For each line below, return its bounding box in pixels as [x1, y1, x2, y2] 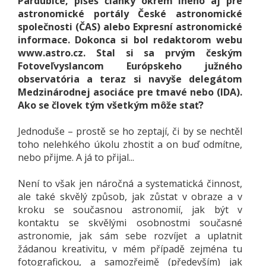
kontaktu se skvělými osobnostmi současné [18, 216, 242, 229]
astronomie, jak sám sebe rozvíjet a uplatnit [18, 229, 242, 242]
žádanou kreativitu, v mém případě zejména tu [18, 242, 242, 255]
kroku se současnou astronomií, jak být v [18, 202, 242, 216]
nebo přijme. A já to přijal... [18, 150, 134, 164]
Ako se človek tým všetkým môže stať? [18, 98, 204, 112]
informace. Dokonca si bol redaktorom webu [18, 33, 242, 46]
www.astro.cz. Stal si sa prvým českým [18, 46, 242, 59]
